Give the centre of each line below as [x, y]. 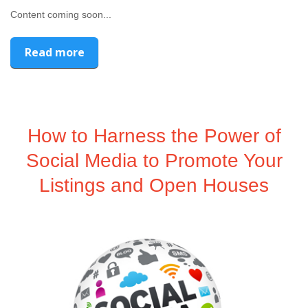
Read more [54, 52]
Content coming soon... [61, 14]
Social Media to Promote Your [154, 160]
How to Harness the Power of [154, 135]
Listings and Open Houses [154, 185]
